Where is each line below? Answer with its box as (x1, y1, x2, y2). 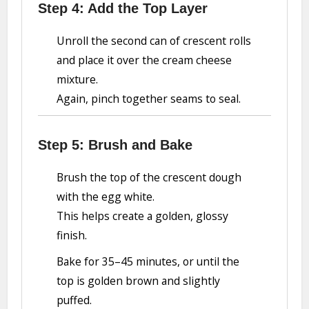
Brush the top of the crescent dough (57, 170, 242, 186)
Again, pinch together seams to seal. (57, 91, 241, 107)
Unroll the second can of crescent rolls (57, 33, 252, 49)
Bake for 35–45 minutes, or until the (57, 253, 240, 269)
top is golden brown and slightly (57, 272, 221, 288)
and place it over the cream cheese (57, 52, 232, 68)
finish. (57, 228, 88, 243)
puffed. (57, 292, 92, 308)
